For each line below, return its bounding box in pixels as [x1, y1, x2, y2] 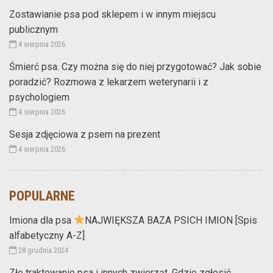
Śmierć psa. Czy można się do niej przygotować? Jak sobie [9, 60, 261, 73]
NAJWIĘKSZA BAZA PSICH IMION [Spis [85, 214, 258, 226]
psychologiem [9, 91, 69, 103]
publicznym [9, 23, 58, 35]
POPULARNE [9, 188, 75, 204]
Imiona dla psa [9, 214, 74, 226]
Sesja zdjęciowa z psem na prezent [9, 128, 160, 140]
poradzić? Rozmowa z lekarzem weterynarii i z [9, 76, 208, 88]
